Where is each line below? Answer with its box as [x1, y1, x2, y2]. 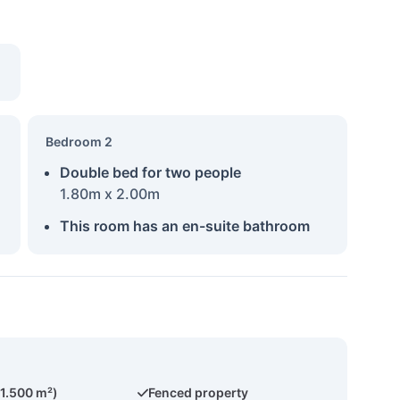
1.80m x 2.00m [59, 185, 160, 203]
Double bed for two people [59, 163, 241, 181]
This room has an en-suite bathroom [59, 217, 310, 235]
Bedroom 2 [45, 134, 112, 149]
